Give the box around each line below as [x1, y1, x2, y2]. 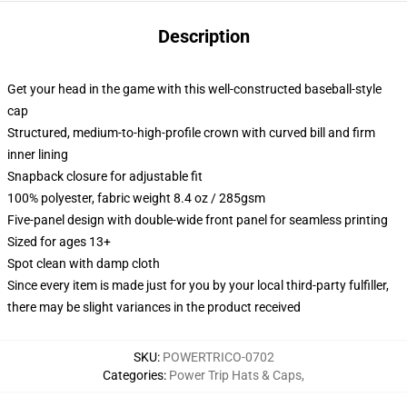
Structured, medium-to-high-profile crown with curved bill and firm [7, 125, 375, 140]
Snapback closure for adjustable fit [7, 169, 203, 184]
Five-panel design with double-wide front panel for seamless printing [7, 213, 388, 227]
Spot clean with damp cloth [7, 256, 160, 271]
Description [157, 25, 250, 47]
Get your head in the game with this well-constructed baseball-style [7, 82, 382, 96]
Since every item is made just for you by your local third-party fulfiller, [7, 278, 389, 293]
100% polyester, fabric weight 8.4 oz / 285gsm [7, 191, 265, 205]
